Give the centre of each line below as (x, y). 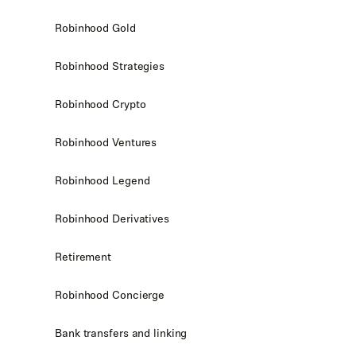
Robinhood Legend (103, 180)
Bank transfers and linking (121, 333)
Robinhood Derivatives (112, 219)
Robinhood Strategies (110, 66)
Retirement (83, 257)
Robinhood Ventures (106, 142)
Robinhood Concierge (110, 295)
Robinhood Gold (95, 28)
